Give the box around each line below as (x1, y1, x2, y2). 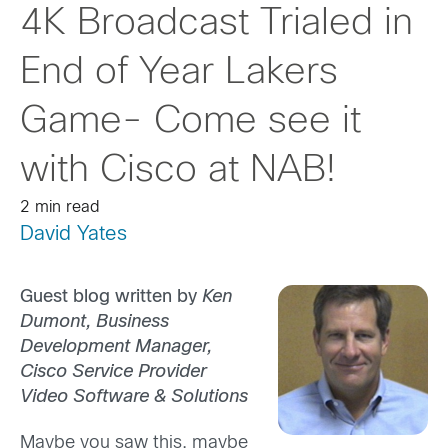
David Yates (20, 225, 127, 244)
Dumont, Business (20, 314, 169, 332)
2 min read (20, 200, 100, 215)
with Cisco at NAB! (20, 153, 336, 189)
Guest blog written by (20, 289, 197, 307)
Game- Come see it (20, 104, 361, 140)
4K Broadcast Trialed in (20, 6, 413, 42)
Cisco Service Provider (20, 364, 206, 382)
